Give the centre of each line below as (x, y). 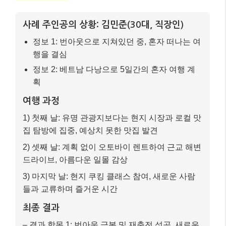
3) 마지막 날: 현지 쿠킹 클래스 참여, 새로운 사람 (109, 176)
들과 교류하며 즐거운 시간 (70, 189)
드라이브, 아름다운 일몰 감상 (75, 159)
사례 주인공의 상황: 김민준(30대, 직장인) (103, 24)
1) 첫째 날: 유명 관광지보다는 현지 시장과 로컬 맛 (112, 118)
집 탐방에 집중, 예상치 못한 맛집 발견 (90, 130)
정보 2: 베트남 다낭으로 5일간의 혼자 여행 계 (114, 69)
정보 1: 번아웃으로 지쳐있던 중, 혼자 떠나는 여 (117, 41)
